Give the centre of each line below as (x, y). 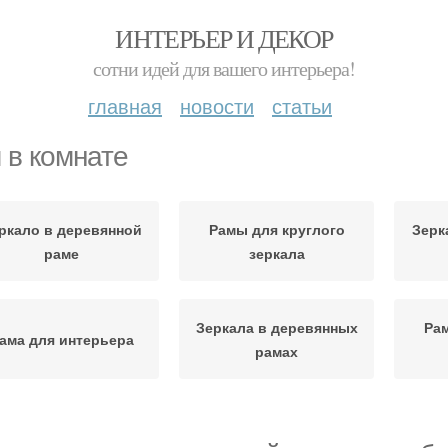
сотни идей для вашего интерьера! (224, 68)
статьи (302, 105)
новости (217, 105)
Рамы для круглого (276, 229)
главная (125, 105)
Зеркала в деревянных (276, 327)
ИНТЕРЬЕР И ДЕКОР (224, 38)
